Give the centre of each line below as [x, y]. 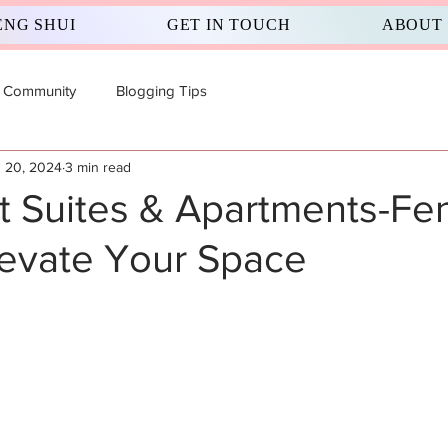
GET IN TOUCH [228, 24]
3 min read [98, 166]
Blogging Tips [161, 90]
